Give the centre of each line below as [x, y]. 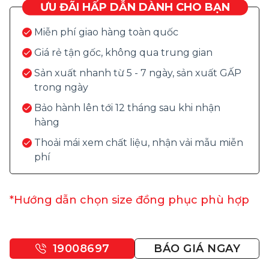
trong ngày [61, 88]
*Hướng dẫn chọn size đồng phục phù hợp [129, 200]
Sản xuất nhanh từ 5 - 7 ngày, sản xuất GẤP [138, 73]
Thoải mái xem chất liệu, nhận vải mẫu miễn [139, 143]
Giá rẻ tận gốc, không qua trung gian [123, 53]
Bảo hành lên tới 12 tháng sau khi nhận [127, 108]
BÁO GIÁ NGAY [197, 248]
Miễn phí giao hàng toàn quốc [106, 32]
